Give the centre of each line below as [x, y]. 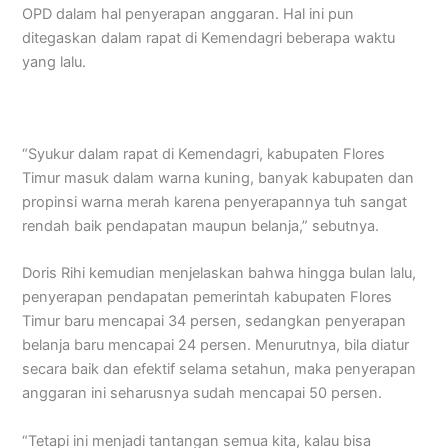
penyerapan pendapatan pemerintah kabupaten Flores [207, 297]
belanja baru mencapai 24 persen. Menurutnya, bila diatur [216, 345]
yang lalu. [54, 62]
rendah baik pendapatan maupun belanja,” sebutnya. [201, 226]
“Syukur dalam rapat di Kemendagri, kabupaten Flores [204, 154]
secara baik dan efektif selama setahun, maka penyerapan [219, 369]
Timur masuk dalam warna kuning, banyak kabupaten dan [218, 178]
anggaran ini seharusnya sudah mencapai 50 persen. [202, 393]
